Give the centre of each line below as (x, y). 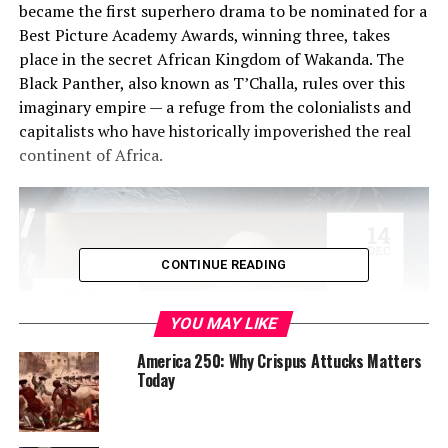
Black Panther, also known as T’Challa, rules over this (211, 83)
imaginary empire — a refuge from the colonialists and (214, 107)
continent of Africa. (90, 155)
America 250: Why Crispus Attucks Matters (279, 361)
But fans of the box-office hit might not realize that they (223, 429)
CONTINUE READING (224, 264)
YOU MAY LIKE (224, 323)
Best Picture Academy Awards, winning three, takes (204, 35)
